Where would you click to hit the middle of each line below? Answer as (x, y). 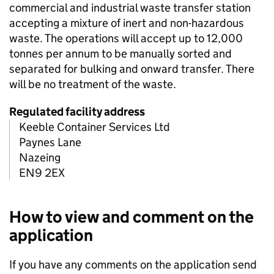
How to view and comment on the (131, 217)
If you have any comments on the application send (133, 265)
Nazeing (40, 158)
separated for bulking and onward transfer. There (132, 69)
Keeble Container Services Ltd (94, 127)
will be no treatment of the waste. (93, 84)
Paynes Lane (50, 143)
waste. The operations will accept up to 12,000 (126, 39)
